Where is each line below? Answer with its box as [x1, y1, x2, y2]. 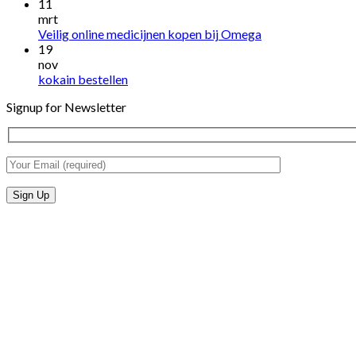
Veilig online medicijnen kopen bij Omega [38, 26, 261, 41]
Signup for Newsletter [6, 99, 126, 114]
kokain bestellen [38, 72, 128, 87]
